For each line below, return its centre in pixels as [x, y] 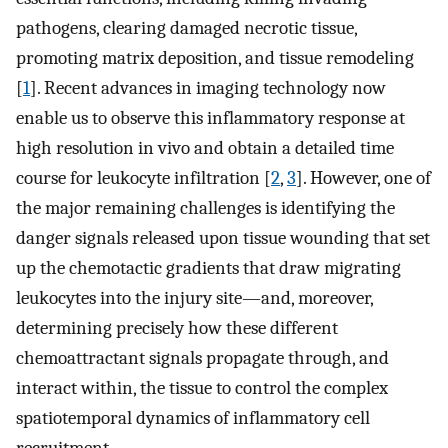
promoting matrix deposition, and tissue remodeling [215, 58]
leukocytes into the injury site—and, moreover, [194, 298]
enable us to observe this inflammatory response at [210, 118]
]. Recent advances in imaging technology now [208, 88]
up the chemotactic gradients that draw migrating [208, 268]
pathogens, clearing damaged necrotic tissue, [186, 28]
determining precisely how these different [177, 328]
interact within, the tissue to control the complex [202, 388]
